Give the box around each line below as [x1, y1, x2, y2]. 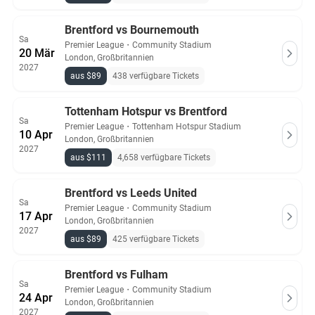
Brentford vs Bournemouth [65, 23, 199, 37]
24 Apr [19, 291, 53, 304]
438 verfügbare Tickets [112, 71, 199, 81]
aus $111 [70, 153, 106, 162]
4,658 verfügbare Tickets [117, 153, 210, 162]
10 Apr [19, 128, 53, 141]
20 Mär [19, 46, 55, 60]
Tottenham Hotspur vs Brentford [65, 105, 227, 118]
